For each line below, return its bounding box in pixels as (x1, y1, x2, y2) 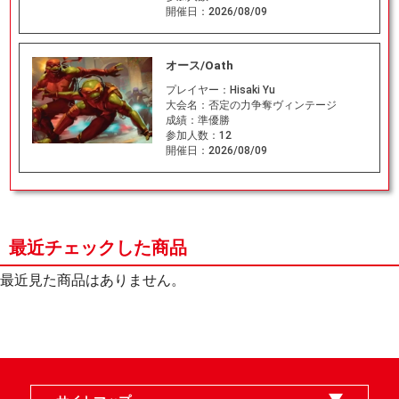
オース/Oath (165, 59, 233, 73)
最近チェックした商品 (9, 236, 187, 258)
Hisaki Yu (229, 84, 275, 97)
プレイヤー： (165, 84, 230, 97)
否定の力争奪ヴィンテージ (208, 99, 337, 112)
